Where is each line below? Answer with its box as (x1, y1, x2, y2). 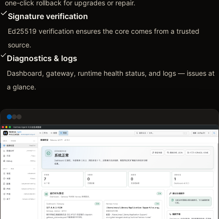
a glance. (7, 82, 37, 91)
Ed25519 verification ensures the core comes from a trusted (7, 26, 199, 35)
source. (7, 40, 31, 49)
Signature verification (7, 11, 88, 21)
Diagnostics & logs (7, 53, 78, 63)
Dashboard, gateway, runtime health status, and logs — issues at (7, 68, 215, 77)
